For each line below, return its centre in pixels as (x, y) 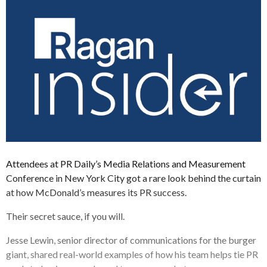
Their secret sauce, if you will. (65, 216)
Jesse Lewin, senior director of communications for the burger (131, 240)
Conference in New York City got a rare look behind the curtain (133, 178)
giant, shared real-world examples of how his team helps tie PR (132, 254)
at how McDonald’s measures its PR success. (96, 192)
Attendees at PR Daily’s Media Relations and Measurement (126, 163)
